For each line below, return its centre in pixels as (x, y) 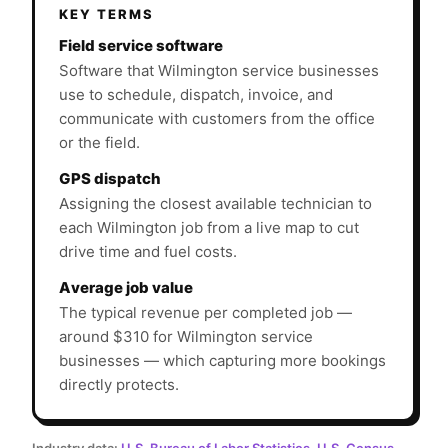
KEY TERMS (106, 13)
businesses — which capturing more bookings (222, 360)
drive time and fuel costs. (148, 251)
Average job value (126, 287)
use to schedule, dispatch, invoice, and (196, 94)
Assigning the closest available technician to (215, 203)
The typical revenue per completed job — (205, 312)
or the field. (99, 142)
